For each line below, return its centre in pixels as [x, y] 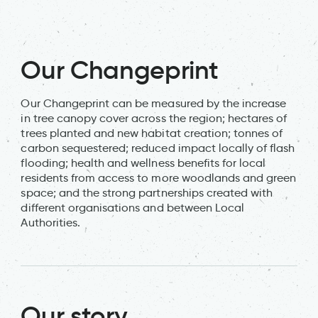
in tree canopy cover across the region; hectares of [154, 118]
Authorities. [50, 222]
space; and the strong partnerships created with [147, 192]
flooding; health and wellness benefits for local [143, 163]
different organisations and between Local [133, 207]
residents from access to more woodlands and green [159, 177]
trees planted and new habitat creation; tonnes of [152, 133]
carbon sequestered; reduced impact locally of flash [158, 148]
